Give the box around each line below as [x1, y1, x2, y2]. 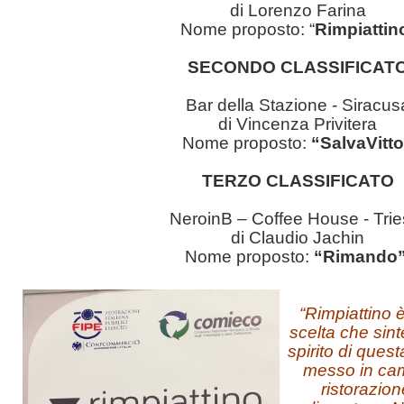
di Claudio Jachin [231, 227, 364, 247]
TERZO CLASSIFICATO [201, 170, 394, 190]
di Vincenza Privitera [218, 114, 377, 133]
